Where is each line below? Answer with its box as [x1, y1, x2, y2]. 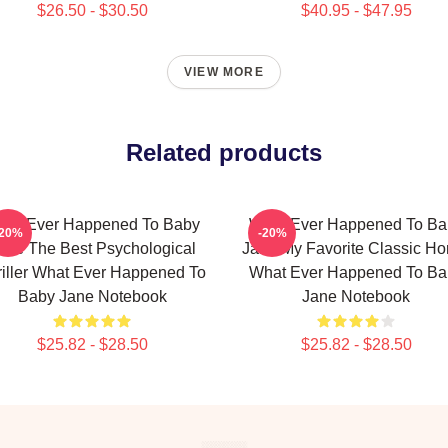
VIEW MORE [184, 65, 264, 79]
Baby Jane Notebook [17, 288, 167, 305]
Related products [126, 139, 322, 166]
